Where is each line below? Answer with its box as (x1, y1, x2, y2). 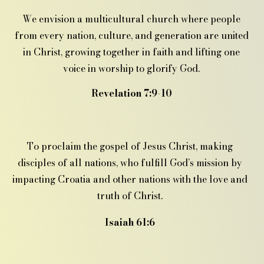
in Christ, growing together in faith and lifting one (23, 45, 240, 59)
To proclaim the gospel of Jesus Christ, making (27, 139, 233, 153)
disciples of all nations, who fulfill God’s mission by (17, 156, 242, 170)
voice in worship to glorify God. (63, 61, 200, 75)
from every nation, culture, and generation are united (14, 28, 249, 42)
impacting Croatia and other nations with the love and (12, 172, 247, 186)
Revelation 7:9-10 (91, 86, 172, 100)
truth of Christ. (97, 189, 163, 203)
